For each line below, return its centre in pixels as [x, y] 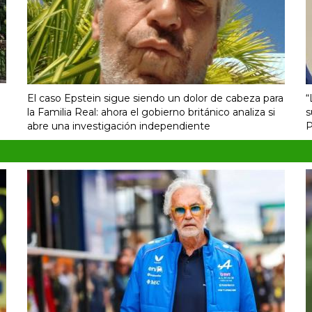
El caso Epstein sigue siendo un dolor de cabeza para [155, 99]
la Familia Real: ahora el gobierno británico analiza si [151, 112]
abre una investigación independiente [119, 126]
